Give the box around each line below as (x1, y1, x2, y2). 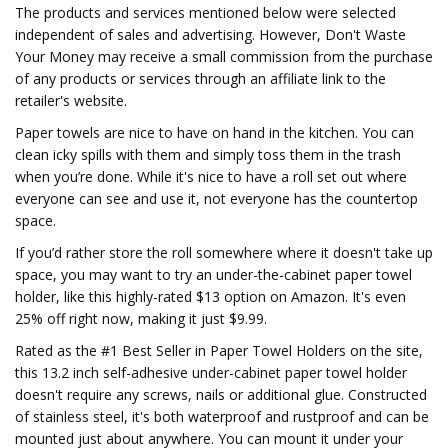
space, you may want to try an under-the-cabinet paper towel (15, 265, 412, 284)
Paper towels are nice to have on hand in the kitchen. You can (15, 123, 414, 142)
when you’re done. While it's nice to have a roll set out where (15, 167, 407, 186)
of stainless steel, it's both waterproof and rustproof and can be (15, 407, 429, 426)
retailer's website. (15, 91, 127, 110)
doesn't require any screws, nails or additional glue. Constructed (15, 385, 427, 404)
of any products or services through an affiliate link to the (15, 69, 386, 88)
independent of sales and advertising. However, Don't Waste (15, 25, 406, 44)
